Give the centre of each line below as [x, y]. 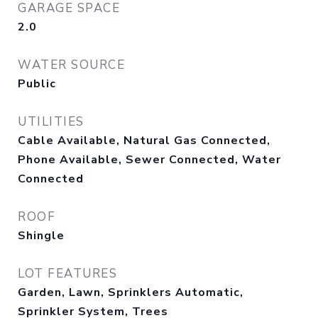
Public [37, 84]
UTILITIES [51, 122]
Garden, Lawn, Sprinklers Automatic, [131, 292]
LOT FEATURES [67, 274]
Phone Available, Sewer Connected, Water [149, 160]
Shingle [41, 236]
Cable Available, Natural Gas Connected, [144, 141]
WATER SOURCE [71, 65]
